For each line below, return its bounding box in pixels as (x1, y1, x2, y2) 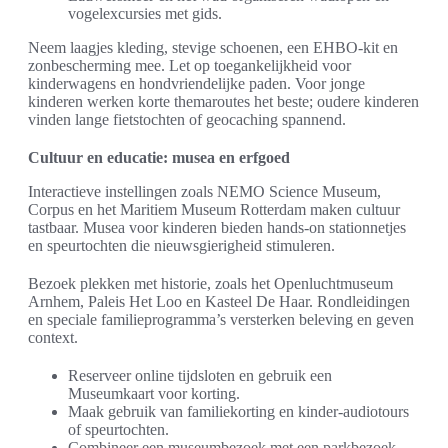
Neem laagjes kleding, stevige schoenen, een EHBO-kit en (28, 39, 398, 57)
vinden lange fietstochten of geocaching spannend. (28, 111, 346, 129)
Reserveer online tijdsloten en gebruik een (68, 367, 332, 385)
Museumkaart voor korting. (68, 385, 240, 403)
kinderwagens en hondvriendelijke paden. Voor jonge (28, 75, 365, 93)
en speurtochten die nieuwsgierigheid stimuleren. (28, 237, 335, 255)
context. (28, 329, 78, 347)
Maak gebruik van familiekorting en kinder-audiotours (68, 403, 409, 421)
